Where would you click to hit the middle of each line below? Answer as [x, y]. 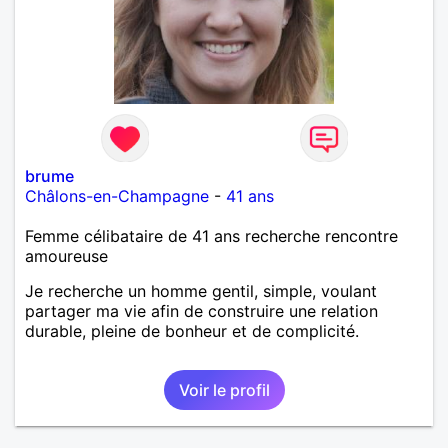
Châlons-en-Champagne [117, 195]
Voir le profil [224, 389]
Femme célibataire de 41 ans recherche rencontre [211, 235]
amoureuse [66, 255]
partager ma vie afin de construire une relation [201, 310]
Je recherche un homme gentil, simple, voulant [201, 290]
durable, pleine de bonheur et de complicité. [192, 330]
